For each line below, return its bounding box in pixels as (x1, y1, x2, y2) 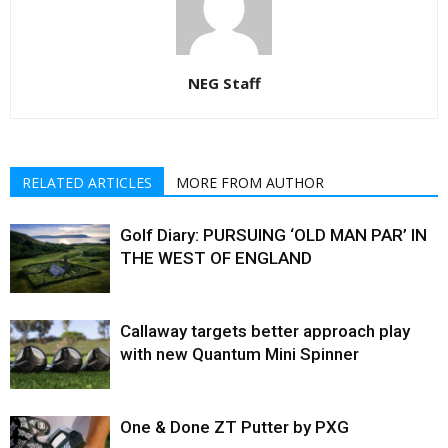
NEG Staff (187, 73, 261, 94)
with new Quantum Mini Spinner (120, 344, 359, 365)
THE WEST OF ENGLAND (120, 248, 312, 269)
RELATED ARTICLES (22, 173, 152, 193)
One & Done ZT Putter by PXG (120, 417, 349, 438)
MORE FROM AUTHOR (176, 173, 324, 193)
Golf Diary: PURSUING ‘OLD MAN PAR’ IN (120, 225, 427, 246)
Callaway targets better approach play (120, 321, 410, 342)
